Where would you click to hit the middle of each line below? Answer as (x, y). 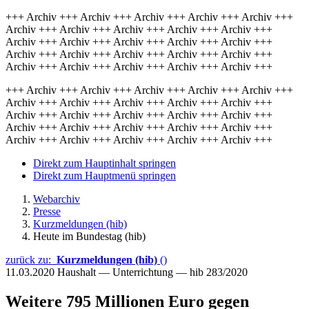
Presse (47, 211)
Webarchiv (57, 199)
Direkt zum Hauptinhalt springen (104, 163)
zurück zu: (31, 260)
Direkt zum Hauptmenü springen (104, 176)
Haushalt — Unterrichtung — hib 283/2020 (152, 272)
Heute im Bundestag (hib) (89, 236)
